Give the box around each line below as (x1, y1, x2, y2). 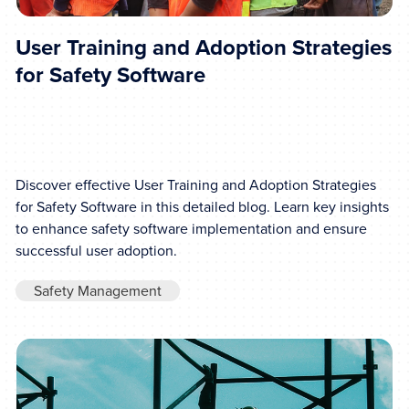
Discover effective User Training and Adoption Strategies (16, 173, 377, 195)
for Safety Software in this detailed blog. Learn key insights (16, 195, 390, 217)
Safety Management (34, 279, 163, 301)
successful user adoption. (16, 239, 178, 261)
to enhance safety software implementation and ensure (16, 217, 368, 239)
